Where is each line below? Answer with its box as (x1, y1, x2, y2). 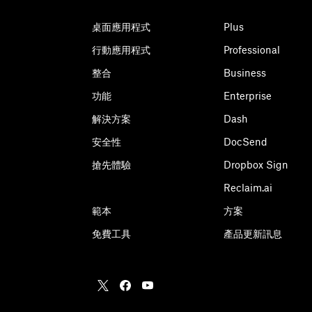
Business (224, 67, 266, 79)
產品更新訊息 (224, 228, 282, 240)
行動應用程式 (92, 44, 150, 56)
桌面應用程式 (92, 21, 150, 33)
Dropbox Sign (224, 159, 288, 171)
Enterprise (224, 90, 272, 102)
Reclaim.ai (224, 182, 272, 194)
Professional (224, 44, 280, 56)
